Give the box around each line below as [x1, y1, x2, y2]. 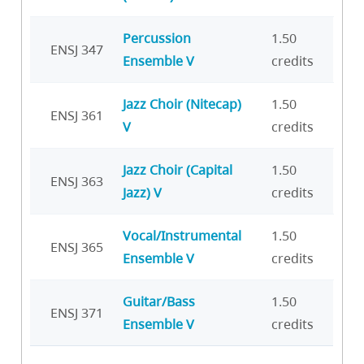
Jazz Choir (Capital [123, 160, 232, 179]
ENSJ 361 [50, 106, 103, 124]
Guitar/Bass [123, 292, 195, 310]
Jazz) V [123, 183, 162, 201]
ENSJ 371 [50, 303, 103, 322]
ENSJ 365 [50, 237, 103, 256]
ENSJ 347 [50, 40, 103, 58]
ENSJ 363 [50, 171, 103, 190]
